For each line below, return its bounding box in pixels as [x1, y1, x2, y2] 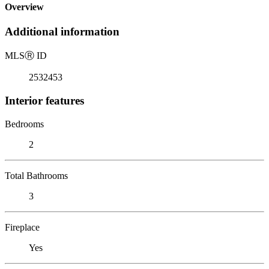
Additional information [5, 25, 119, 38]
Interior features [5, 94, 84, 107]
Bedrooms [5, 118, 44, 129]
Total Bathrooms [5, 170, 68, 181]
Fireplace [5, 222, 40, 232]
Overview [5, 2, 44, 13]
